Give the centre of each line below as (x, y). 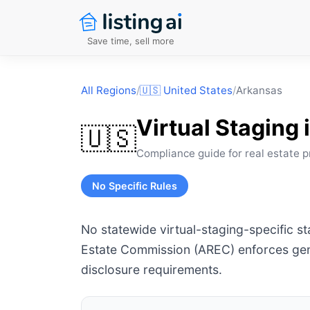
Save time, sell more (131, 40)
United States (198, 90)
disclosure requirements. (152, 270)
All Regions (109, 90)
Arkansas (259, 90)
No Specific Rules (135, 186)
